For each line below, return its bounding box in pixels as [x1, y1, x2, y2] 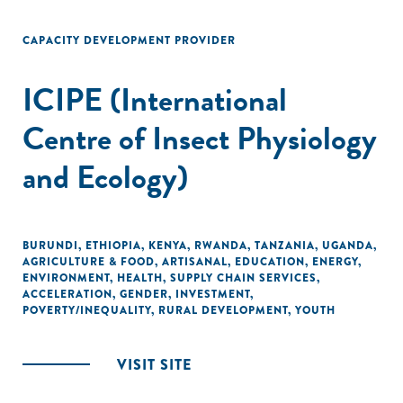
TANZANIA [255, 237, 315, 254]
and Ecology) [22, 153, 188, 201]
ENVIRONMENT [22, 270, 110, 286]
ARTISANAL [162, 254, 228, 270]
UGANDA [322, 237, 373, 254]
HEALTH [117, 270, 163, 286]
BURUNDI [22, 237, 78, 254]
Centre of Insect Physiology [22, 114, 377, 162]
